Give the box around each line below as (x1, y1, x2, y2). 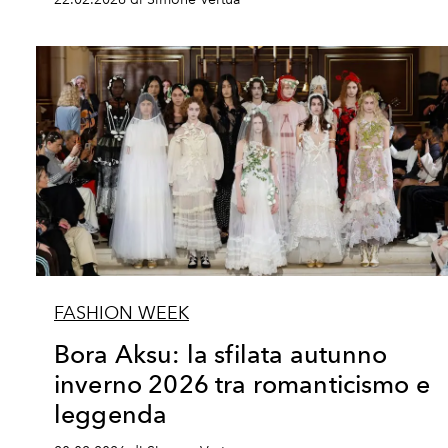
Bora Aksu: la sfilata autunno (54, 339, 388, 369)
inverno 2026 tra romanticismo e (54, 369, 430, 399)
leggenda (54, 399, 168, 429)
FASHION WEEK (54, 302, 189, 324)
